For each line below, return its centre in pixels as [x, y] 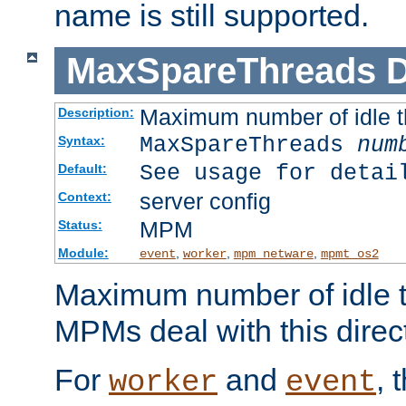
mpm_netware [273, 254]
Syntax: [81, 141]
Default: [82, 169]
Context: [84, 197]
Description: [96, 113]
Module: [83, 253]
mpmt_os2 [349, 254]
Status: [80, 225]
